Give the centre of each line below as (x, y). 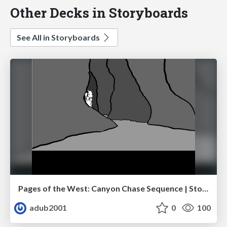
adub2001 (48, 208)
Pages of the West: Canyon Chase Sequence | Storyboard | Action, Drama (205, 188)
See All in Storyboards (59, 37)
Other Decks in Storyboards (99, 12)
